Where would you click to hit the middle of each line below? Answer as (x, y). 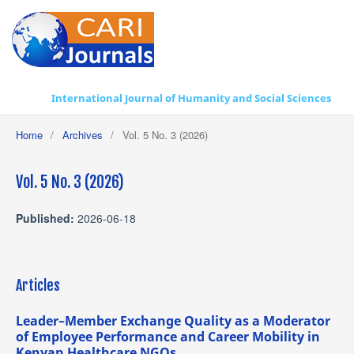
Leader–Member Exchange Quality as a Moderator (173, 320)
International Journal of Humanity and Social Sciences (191, 98)
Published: (46, 218)
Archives (82, 134)
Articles (38, 285)
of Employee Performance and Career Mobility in (168, 336)
